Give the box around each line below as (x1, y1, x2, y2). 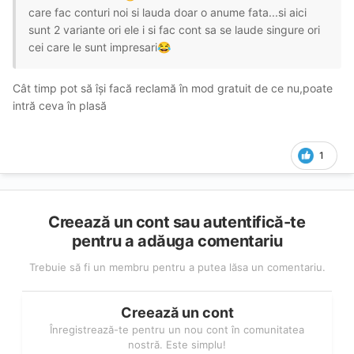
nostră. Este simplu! (128, 337, 226, 351)
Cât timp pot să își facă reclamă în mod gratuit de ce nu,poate (13, 81, 333, 95)
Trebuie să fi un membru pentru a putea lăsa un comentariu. (28, 260, 326, 273)
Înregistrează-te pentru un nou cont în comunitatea (50, 322, 304, 336)
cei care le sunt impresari (28, 40, 157, 54)
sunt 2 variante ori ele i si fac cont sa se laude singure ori (28, 22, 320, 36)
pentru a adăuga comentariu (71, 231, 283, 250)
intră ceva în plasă (13, 98, 110, 112)
